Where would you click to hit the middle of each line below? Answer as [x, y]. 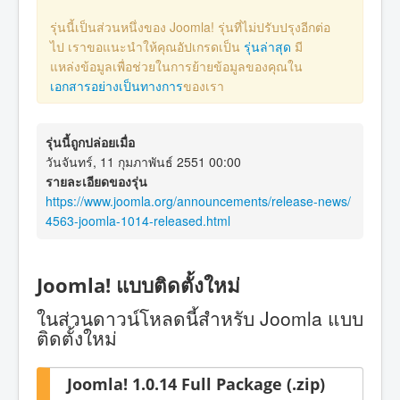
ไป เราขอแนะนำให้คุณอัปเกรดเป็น [147, 47]
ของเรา [204, 86]
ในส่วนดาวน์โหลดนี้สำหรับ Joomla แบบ [200, 317]
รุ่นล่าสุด [267, 47]
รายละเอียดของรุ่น [96, 182]
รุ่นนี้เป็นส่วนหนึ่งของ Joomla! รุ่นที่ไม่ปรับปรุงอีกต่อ [190, 27]
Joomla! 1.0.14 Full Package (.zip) [196, 383]
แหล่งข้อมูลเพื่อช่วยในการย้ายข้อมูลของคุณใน [176, 67]
